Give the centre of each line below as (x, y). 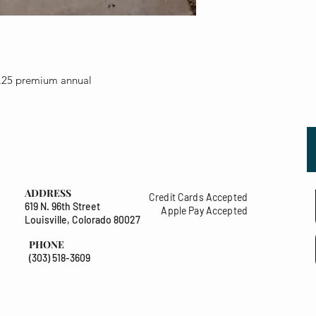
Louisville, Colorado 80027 (83, 220)
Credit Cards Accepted (198, 197)
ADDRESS (48, 193)
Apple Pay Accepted (204, 211)
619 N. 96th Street (62, 207)
